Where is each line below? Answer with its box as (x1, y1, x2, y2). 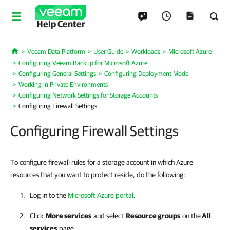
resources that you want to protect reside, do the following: (10, 170, 185, 179)
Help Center (36, 18, 85, 29)
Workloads (131, 48, 160, 55)
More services (46, 212, 91, 220)
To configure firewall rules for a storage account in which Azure (10, 158, 193, 166)
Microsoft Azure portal (68, 191, 133, 199)
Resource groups (126, 212, 180, 220)
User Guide (93, 48, 123, 55)
